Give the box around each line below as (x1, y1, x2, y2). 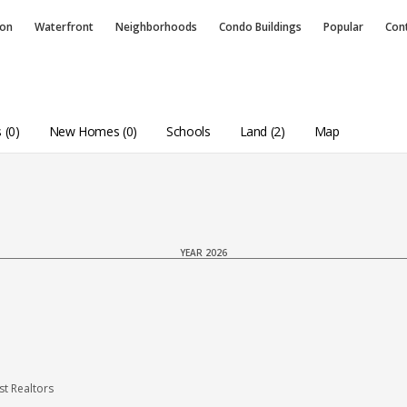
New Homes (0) (48, 122, 137, 140)
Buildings (255, 19, 302, 35)
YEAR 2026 (180, 246, 227, 260)
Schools (165, 122, 211, 140)
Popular (323, 19, 363, 35)
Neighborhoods (115, 19, 197, 35)
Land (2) (239, 122, 285, 140)
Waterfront (35, 19, 94, 35)
